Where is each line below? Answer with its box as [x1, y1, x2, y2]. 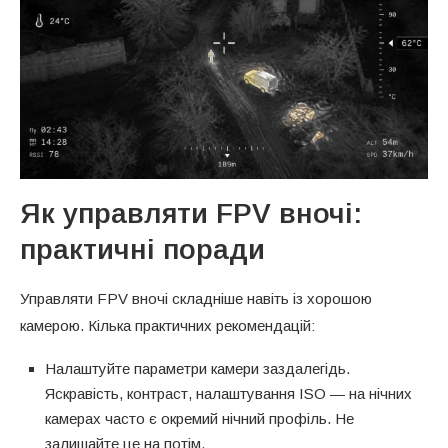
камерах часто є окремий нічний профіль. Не [45, 409, 354, 427]
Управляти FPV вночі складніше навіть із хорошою [20, 289, 372, 307]
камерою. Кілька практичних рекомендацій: [20, 316, 315, 334]
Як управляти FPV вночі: [20, 197, 362, 229]
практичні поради [20, 233, 265, 265]
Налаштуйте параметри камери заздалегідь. [45, 359, 350, 377]
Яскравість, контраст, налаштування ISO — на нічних [45, 384, 412, 402]
